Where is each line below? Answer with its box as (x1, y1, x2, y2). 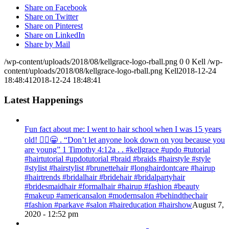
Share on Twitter (25, 12, 78, 21)
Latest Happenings (4, 95, 83, 106)
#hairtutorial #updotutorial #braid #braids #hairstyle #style (25, 154, 211, 163)
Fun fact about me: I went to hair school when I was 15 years (25, 124, 221, 133)
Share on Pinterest (25, 21, 83, 31)
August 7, (192, 200, 224, 209)
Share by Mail (25, 40, 70, 49)
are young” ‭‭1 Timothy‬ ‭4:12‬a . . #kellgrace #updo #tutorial (25, 145, 210, 154)
